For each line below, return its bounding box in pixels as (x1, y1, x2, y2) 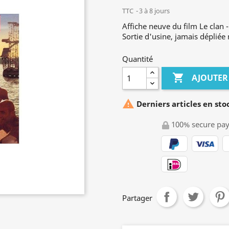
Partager (122, 193, 152, 203)
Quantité (122, 54, 153, 64)
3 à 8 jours (139, 6, 170, 15)
